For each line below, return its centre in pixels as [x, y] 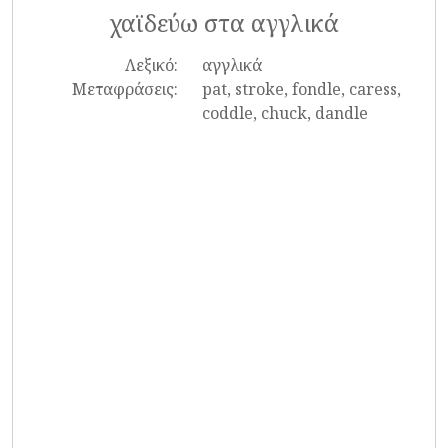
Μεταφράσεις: [124, 89]
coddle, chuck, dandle [284, 113]
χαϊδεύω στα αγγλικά [224, 23]
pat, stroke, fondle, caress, [301, 89]
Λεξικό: [151, 65]
